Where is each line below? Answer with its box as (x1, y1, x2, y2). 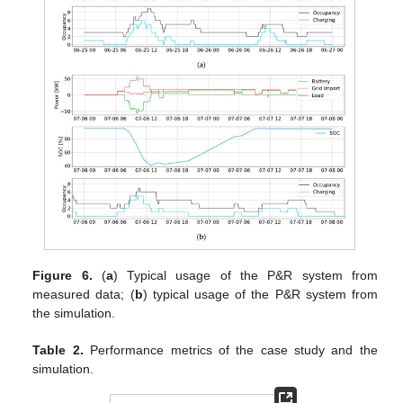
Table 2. (32, 342, 84, 357)
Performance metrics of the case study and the (83, 342, 378, 357)
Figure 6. (32, 267, 93, 282)
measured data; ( (32, 286, 135, 301)
